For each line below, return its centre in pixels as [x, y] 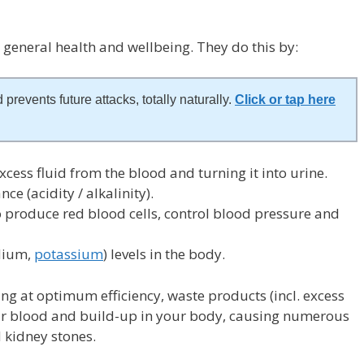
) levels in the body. [164, 254]
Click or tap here [285, 100]
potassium [69, 254]
